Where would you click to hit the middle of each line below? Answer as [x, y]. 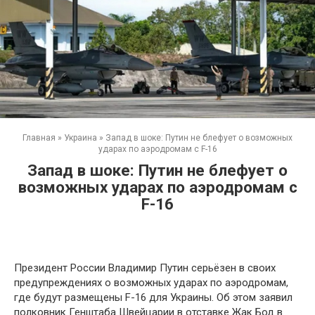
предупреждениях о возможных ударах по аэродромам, [151, 282]
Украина [81, 137]
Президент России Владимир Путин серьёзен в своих [145, 268]
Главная [39, 137]
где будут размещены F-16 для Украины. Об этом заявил [153, 297]
